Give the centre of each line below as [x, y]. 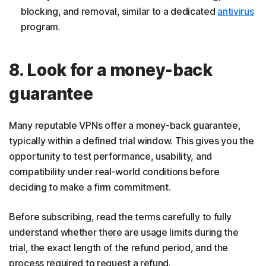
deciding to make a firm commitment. [90, 187]
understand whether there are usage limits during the [124, 232]
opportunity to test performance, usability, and [110, 156]
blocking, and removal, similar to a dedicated [119, 11]
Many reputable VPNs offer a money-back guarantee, [125, 125]
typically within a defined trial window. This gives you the [132, 140]
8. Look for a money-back [111, 70]
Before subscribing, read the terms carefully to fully [121, 216]
